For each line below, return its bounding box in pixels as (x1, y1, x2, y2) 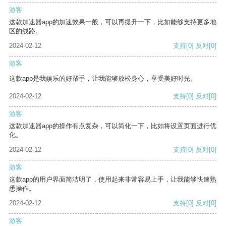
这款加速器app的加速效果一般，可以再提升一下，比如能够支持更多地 (9, 18, 216, 26)
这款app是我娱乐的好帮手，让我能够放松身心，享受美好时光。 (9, 75, 197, 83)
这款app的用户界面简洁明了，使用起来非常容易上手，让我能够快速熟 (9, 176, 216, 184)
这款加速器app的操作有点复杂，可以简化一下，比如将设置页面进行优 (9, 122, 216, 130)
